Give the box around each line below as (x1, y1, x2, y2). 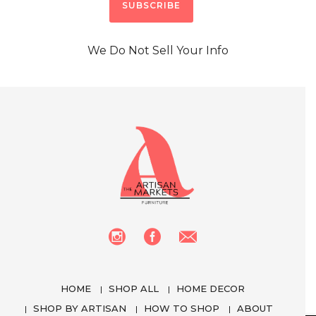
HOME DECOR (176, 282, 245, 294)
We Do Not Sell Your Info (87, 43, 229, 57)
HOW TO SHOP (143, 302, 219, 314)
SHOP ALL (109, 282, 159, 294)
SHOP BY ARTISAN (32, 302, 126, 314)
